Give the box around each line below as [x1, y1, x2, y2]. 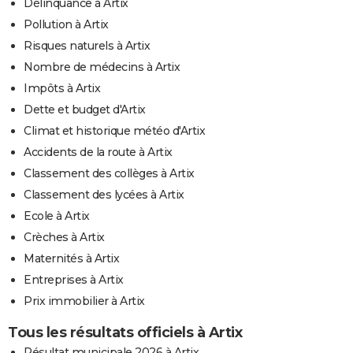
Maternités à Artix [24, 251, 119, 266]
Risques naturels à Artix [24, 39, 150, 54]
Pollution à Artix [24, 17, 109, 32]
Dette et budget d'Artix [24, 102, 146, 117]
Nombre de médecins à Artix [24, 60, 180, 75]
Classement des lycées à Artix [24, 188, 184, 203]
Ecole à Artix [24, 209, 90, 224]
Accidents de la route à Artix [24, 145, 173, 160]
